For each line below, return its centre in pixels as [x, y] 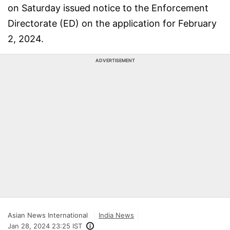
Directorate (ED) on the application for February [112, 23]
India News [116, 215]
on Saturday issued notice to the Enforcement [108, 8]
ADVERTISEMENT [115, 60]
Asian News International [48, 215]
